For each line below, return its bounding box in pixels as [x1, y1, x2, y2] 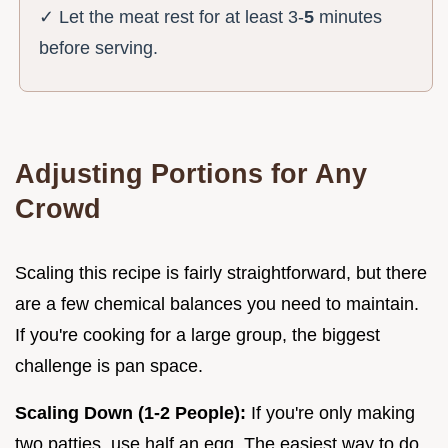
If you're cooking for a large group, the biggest [15, 324, 380, 345]
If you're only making [246, 402, 415, 423]
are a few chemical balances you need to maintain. [15, 293, 419, 314]
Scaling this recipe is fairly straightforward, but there [15, 262, 427, 283]
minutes [314, 6, 383, 27]
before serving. [39, 37, 159, 58]
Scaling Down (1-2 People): [15, 402, 246, 423]
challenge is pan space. [15, 355, 203, 376]
